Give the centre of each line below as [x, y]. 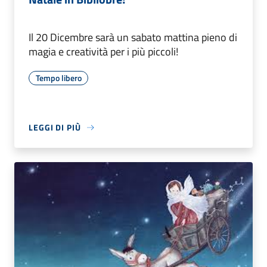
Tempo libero [58, 78]
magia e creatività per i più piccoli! [103, 52]
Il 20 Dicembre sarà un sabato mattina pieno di [133, 38]
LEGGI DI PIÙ [55, 128]
